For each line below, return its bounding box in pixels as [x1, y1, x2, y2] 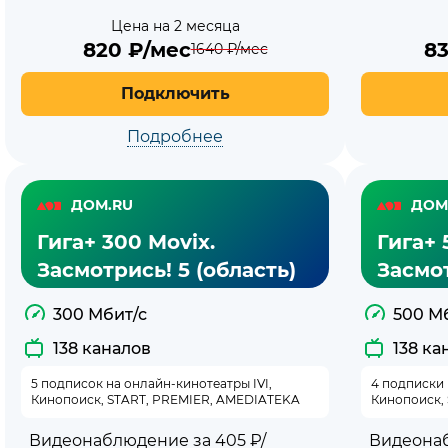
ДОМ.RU [71, 196, 133, 215]
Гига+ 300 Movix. [37, 229, 215, 254]
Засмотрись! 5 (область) [37, 257, 296, 282]
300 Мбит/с [53, 304, 147, 324]
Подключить [120, 83, 230, 103]
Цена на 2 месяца [110, 16, 240, 35]
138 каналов [53, 338, 151, 358]
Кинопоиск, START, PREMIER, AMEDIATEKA [31, 391, 300, 407]
